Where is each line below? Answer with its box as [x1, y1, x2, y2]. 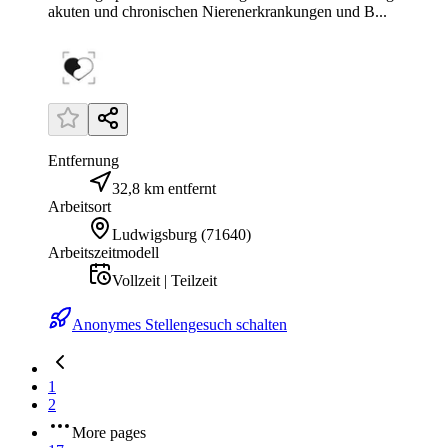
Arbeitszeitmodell [48, 244, 159, 262]
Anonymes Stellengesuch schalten [72, 316, 287, 334]
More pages [72, 424, 146, 442]
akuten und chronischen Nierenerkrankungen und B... [48, 3, 387, 21]
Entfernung [48, 152, 119, 170]
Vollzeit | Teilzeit [112, 272, 217, 290]
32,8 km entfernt [112, 180, 216, 198]
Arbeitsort [48, 198, 111, 216]
